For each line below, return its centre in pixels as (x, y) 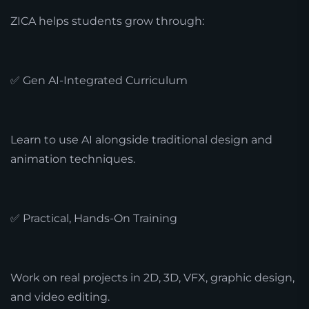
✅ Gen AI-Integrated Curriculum (99, 80)
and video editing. (60, 297)
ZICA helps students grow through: (107, 21)
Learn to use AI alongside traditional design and (141, 139)
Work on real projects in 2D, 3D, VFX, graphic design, (152, 277)
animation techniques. (73, 159)
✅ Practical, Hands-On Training (94, 218)
